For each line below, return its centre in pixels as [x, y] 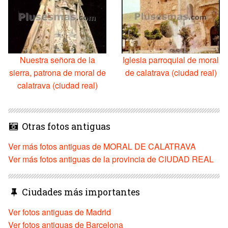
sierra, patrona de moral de [57, 73]
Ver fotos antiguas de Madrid [60, 212]
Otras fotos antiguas [65, 127]
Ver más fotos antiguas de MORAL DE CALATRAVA [102, 147]
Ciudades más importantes [80, 192]
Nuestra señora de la [57, 60]
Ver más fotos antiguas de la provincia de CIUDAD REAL [111, 159]
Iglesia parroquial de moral [171, 60]
